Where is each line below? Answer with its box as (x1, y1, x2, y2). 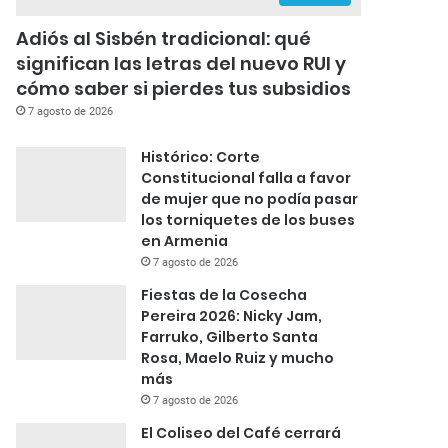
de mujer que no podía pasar (141, 188, 359, 209)
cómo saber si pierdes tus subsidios (16, 75, 352, 101)
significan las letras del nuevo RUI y (16, 50, 347, 76)
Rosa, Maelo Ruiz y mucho (141, 347, 335, 368)
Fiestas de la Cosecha (141, 284, 308, 305)
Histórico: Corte (141, 146, 261, 167)
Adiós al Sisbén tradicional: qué (16, 25, 312, 51)
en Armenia (141, 230, 229, 251)
